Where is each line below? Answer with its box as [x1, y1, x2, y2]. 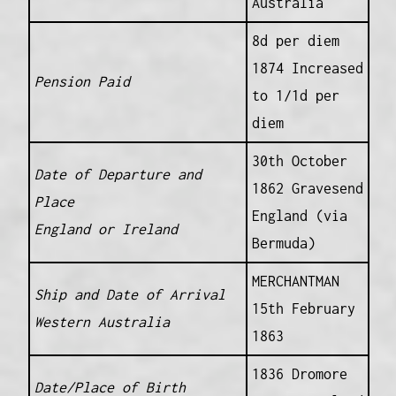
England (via [251, 208, 347, 225]
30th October [251, 153, 347, 170]
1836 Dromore [251, 366, 347, 383]
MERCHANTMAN [251, 273, 339, 290]
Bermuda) [251, 235, 316, 252]
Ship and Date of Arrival [34, 286, 225, 303]
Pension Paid [34, 73, 130, 90]
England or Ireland [34, 221, 178, 238]
